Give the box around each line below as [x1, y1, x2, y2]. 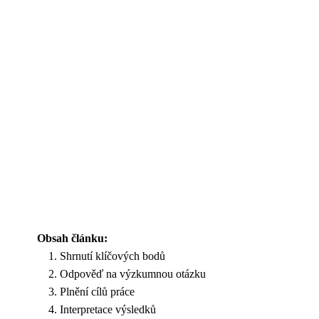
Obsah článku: [37, 232, 108, 244]
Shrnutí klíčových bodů [60, 250, 165, 262]
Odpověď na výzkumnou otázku [60, 268, 206, 280]
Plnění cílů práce [60, 286, 135, 298]
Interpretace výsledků [60, 303, 156, 315]
